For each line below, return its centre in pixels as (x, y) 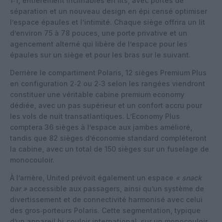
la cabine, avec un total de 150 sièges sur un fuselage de (110, 149)
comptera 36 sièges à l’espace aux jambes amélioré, (101, 127)
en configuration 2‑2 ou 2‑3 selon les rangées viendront (108, 83)
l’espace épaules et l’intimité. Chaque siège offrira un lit (108, 22)
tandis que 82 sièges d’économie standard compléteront (108, 138)
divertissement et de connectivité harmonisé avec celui (106, 199)
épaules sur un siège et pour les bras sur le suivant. (100, 55)
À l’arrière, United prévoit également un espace (93, 177)
